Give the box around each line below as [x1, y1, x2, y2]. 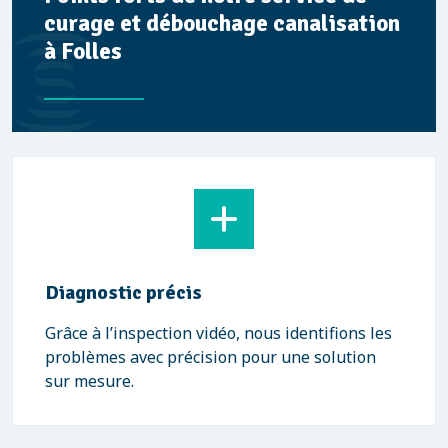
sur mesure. [45, 370, 134, 392]
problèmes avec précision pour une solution [45, 346, 376, 368]
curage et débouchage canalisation [44, 9, 400, 38]
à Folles [44, 37, 122, 66]
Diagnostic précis [45, 280, 202, 305]
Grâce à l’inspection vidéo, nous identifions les [45, 322, 392, 344]
